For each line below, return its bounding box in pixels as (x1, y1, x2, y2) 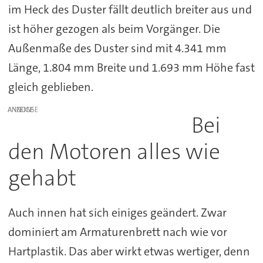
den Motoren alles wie (8, 137, 220, 166)
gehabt (8, 163, 76, 193)
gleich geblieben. (8, 79, 93, 95)
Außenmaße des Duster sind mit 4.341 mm (8, 40, 227, 56)
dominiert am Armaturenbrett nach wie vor (8, 224, 227, 240)
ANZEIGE (8, 104, 34, 114)
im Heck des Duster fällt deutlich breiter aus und (8, 1, 252, 17)
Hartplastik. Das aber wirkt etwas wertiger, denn (8, 244, 250, 259)
